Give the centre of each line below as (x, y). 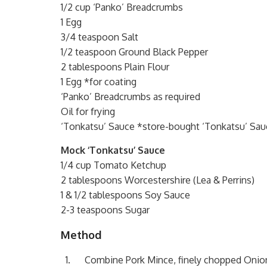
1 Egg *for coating (99, 81)
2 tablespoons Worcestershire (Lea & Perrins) (158, 180)
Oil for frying (88, 111)
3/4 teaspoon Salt (100, 37)
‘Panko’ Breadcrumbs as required (131, 96)
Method (81, 235)
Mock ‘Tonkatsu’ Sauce (113, 150)
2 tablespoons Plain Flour (115, 66)
